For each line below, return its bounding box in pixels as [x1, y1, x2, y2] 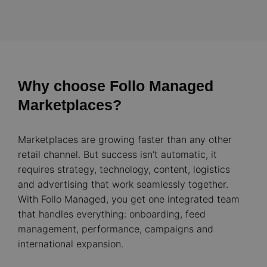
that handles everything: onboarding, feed [18, 208, 206, 220]
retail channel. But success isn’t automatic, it [18, 148, 217, 160]
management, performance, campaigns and [18, 223, 213, 235]
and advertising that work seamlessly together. [18, 178, 228, 190]
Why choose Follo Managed [18, 77, 213, 94]
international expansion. [18, 238, 123, 250]
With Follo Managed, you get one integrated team [18, 193, 240, 205]
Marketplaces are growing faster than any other [18, 133, 232, 145]
